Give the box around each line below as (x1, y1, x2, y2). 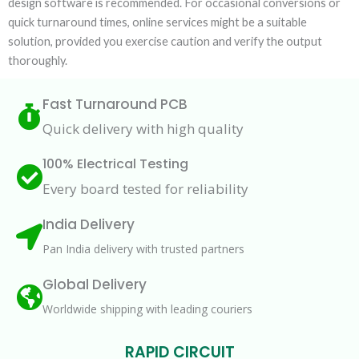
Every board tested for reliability (42, 179, 248, 198)
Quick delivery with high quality (42, 119, 244, 138)
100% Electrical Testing (42, 154, 188, 173)
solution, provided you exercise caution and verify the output (8, 34, 322, 48)
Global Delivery (42, 274, 147, 294)
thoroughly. (8, 53, 67, 67)
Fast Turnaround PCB (42, 94, 188, 114)
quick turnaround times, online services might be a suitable (8, 14, 307, 29)
